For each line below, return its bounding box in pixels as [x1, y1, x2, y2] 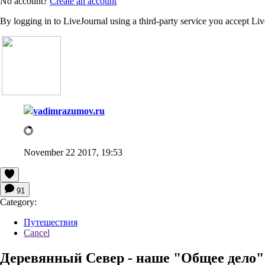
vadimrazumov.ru [33, 105, 105, 116]
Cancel [24, 227, 50, 238]
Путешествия [24, 216, 77, 227]
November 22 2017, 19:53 [24, 147, 122, 157]
